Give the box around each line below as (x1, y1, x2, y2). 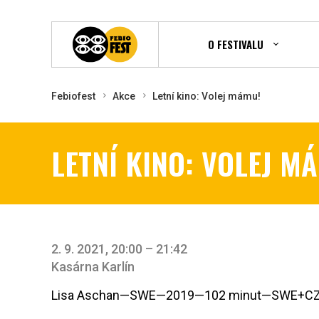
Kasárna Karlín (51, 258, 135, 274)
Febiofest (51, 90, 95, 102)
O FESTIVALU (207, 36, 263, 52)
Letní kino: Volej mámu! (152, 90, 261, 102)
